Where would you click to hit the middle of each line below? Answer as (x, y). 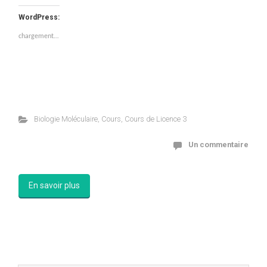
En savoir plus (54, 186)
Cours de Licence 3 (155, 119)
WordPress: (39, 18)
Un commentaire (218, 145)
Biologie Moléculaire (66, 119)
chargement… (38, 37)
